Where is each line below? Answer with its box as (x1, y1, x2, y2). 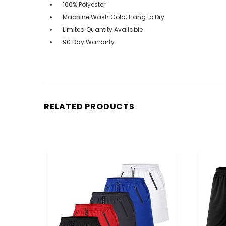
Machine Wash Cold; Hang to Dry (63, 12, 164, 21)
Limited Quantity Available (63, 25, 143, 34)
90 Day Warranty (63, 37, 115, 46)
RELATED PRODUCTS (44, 100, 135, 112)
